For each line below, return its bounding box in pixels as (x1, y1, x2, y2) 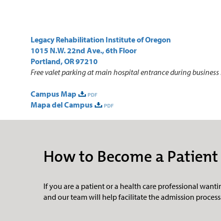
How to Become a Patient (43, 146, 218, 167)
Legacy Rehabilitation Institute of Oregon (31, 35, 171, 45)
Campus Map (31, 89, 76, 99)
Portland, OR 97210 (31, 56, 98, 67)
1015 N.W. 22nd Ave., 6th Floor (31, 45, 137, 56)
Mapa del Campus (31, 100, 93, 110)
